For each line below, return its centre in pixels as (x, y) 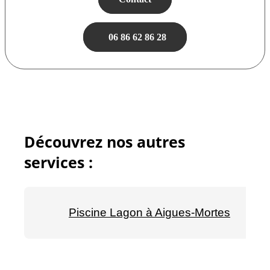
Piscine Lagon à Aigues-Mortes (149, 212)
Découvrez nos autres (105, 141)
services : (58, 162)
